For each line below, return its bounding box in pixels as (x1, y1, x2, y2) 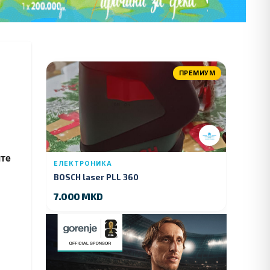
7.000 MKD (54, 190, 103, 202)
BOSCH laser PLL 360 (54, 171, 139, 182)
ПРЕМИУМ (178, 69, 215, 77)
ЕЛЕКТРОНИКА (54, 159, 112, 168)
